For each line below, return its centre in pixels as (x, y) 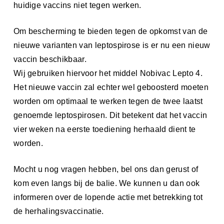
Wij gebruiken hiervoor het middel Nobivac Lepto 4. (108, 73)
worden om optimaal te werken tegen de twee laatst (108, 101)
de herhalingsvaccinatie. (58, 211)
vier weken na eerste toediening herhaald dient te (104, 129)
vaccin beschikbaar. (50, 59)
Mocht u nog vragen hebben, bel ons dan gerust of (106, 169)
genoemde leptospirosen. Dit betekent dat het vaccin (110, 115)
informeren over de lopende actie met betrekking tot (108, 197)
